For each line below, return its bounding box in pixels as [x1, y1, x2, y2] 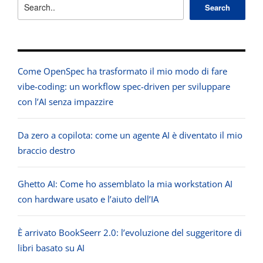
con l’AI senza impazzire [18, 96, 113, 108]
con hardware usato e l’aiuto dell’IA [18, 193, 159, 205]
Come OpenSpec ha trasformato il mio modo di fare [18, 65, 227, 77]
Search [204, 1, 230, 13]
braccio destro [18, 144, 75, 157]
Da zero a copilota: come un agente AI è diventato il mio [18, 129, 242, 141]
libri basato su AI [18, 242, 85, 254]
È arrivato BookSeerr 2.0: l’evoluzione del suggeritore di [18, 227, 242, 239]
